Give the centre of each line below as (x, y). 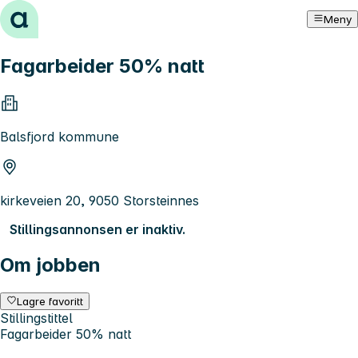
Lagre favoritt (50, 301)
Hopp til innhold (56, 14)
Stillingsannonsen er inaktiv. (97, 229)
